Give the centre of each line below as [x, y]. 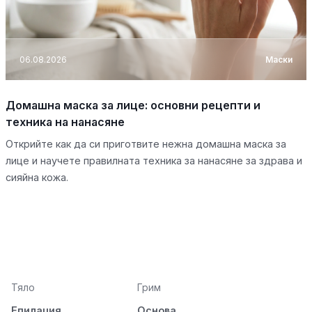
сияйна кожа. [37, 178]
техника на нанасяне [65, 122]
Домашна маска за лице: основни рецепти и [133, 106]
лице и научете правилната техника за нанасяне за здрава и [154, 161]
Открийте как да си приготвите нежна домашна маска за [146, 144]
